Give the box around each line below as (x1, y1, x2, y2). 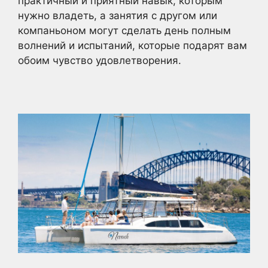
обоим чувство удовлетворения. (18, 54, 181, 67)
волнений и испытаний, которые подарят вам (18, 39, 247, 52)
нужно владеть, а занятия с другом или (18, 10, 217, 22)
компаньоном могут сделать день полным (18, 25, 231, 37)
